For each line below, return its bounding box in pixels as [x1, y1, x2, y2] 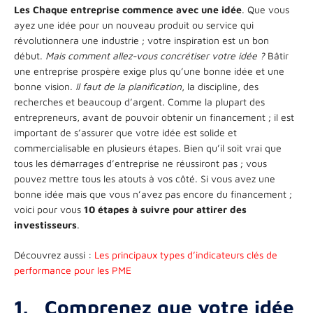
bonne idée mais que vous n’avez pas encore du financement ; [14, 187, 292, 200]
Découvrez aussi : [14, 248, 94, 261]
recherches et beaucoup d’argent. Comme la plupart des [14, 95, 265, 108]
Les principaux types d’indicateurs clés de [94, 248, 277, 261]
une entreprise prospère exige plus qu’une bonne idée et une [14, 64, 284, 77]
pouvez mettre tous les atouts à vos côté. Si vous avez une [14, 172, 275, 184]
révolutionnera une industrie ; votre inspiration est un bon [14, 34, 269, 46]
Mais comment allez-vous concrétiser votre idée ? [45, 49, 265, 61]
